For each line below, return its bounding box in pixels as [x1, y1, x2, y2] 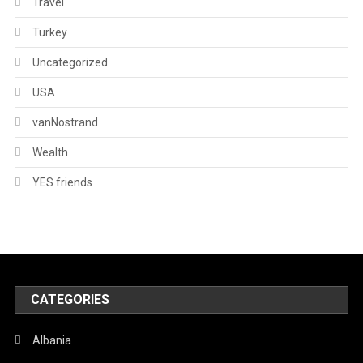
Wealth [32, 145, 68, 159]
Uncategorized [32, 55, 108, 69]
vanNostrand [32, 115, 98, 129]
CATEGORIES [31, 291, 110, 307]
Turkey [32, 25, 67, 39]
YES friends [32, 175, 92, 189]
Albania [32, 333, 72, 347]
